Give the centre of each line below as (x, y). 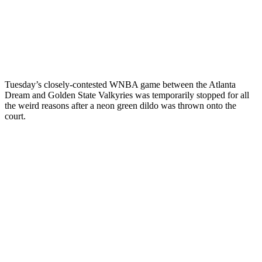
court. (15, 116)
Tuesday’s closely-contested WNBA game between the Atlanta (120, 84)
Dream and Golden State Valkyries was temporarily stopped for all (127, 95)
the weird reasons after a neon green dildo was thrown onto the (120, 105)
